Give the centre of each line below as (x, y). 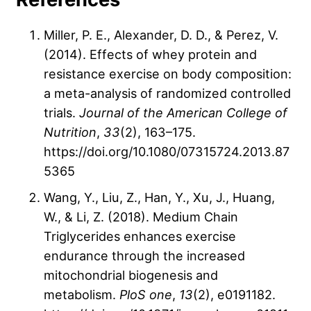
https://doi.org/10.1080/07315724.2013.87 (167, 152)
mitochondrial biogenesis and (131, 275)
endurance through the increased (144, 256)
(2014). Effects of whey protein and (150, 54)
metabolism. (82, 295)
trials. (61, 113)
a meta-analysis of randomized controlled (167, 93)
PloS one (146, 295)
